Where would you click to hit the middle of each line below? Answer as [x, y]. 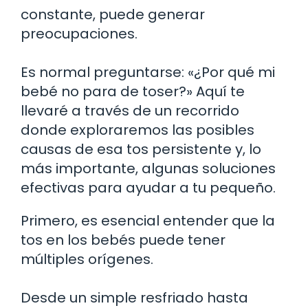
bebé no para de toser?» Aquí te [133, 91]
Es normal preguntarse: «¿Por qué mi [148, 72]
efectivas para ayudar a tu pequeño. [148, 187]
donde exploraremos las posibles [137, 130]
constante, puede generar [113, 14]
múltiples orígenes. [87, 259]
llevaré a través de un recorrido [130, 110]
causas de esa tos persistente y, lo [141, 149]
